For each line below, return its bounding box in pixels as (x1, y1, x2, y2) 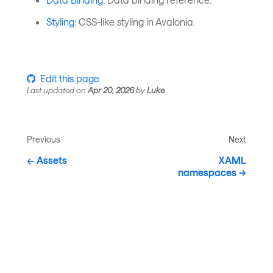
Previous (27, 133, 60, 144)
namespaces (178, 166, 236, 178)
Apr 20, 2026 (88, 85, 134, 95)
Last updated (27, 85, 74, 95)
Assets (37, 154, 67, 166)
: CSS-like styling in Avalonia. (74, 15, 195, 27)
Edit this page (40, 72, 99, 84)
